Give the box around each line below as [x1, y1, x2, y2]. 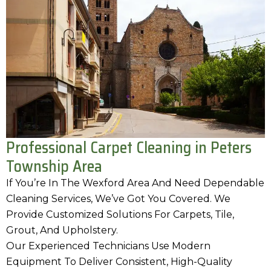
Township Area [6, 154, 102, 179]
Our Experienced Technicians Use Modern [6, 240, 211, 252]
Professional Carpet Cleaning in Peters [6, 135, 252, 160]
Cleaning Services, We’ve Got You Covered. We [6, 193, 230, 205]
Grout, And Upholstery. [6, 224, 118, 237]
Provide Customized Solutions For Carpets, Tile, [6, 209, 234, 221]
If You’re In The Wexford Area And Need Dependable [6, 177, 264, 189]
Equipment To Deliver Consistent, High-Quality [6, 256, 232, 268]
